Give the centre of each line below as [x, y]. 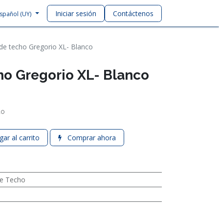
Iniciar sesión [76, 13]
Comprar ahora [91, 138]
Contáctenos [133, 13]
